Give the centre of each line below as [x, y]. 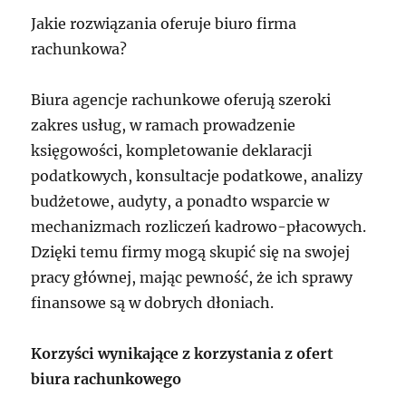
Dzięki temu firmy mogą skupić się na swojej [191, 251]
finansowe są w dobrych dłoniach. [153, 302]
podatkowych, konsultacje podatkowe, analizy [197, 175]
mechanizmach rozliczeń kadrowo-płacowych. [199, 226]
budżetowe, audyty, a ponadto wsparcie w [180, 201]
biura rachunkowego [106, 378]
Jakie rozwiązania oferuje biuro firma [164, 23]
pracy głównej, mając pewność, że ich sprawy [192, 277]
